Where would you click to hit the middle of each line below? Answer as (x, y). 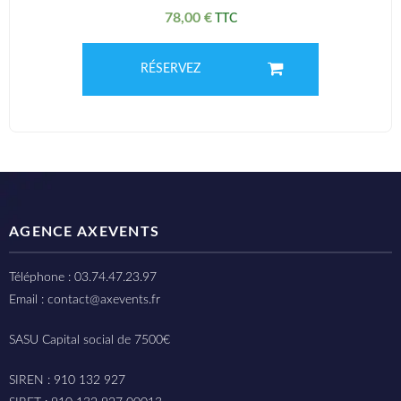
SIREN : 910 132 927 (67, 380)
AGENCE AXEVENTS (85, 232)
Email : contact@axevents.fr (85, 300)
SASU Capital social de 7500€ (90, 340)
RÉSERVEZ (171, 69)
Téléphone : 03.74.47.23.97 (83, 277)
